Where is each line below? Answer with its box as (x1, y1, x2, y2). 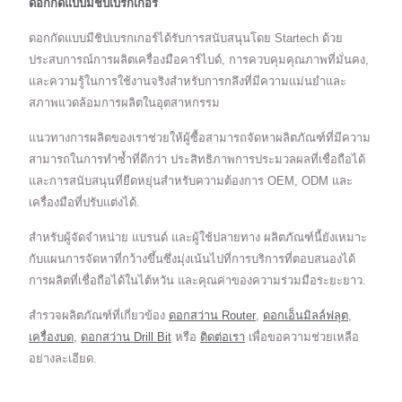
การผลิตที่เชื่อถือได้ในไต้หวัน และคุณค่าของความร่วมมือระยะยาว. (29, 274, 366, 287)
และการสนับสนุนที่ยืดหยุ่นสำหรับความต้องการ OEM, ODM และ (29, 174, 353, 188)
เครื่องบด (29, 330, 74, 344)
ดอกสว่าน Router (169, 309, 256, 322)
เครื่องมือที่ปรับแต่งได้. (29, 196, 140, 209)
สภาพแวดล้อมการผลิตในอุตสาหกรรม (29, 96, 220, 109)
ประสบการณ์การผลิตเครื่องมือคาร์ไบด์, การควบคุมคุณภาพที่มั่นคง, (29, 53, 369, 66)
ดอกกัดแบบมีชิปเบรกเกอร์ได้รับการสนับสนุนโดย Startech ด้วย (29, 31, 343, 45)
